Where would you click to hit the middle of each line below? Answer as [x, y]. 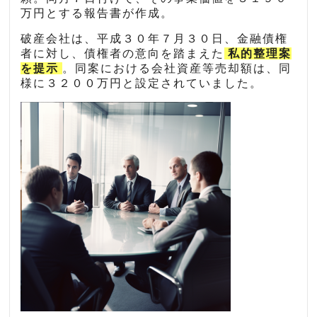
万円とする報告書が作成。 [97, 13]
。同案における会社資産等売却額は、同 [177, 69]
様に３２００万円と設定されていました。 [142, 83]
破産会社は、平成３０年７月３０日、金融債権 [155, 39]
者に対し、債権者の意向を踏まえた [123, 54]
